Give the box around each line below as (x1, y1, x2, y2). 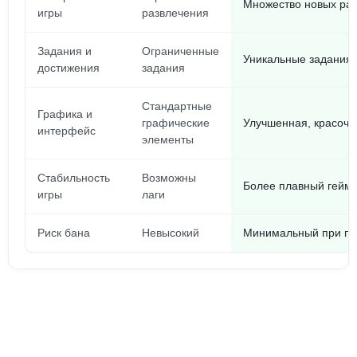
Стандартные (142, 100, 212, 112)
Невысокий (142, 226, 199, 239)
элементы (142, 133, 194, 146)
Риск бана (37, 226, 90, 239)
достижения (37, 61, 100, 74)
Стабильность (37, 171, 110, 184)
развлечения (142, 6, 209, 19)
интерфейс (37, 124, 96, 137)
